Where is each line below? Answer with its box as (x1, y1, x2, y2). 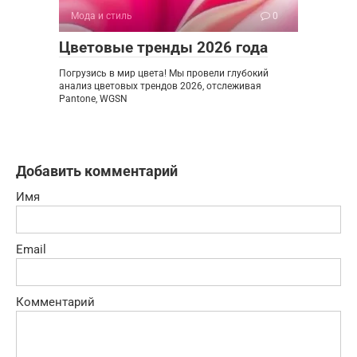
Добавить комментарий (16, 163, 178, 180)
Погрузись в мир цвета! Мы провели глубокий (59, 68, 269, 80)
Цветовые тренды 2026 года (59, 38, 268, 57)
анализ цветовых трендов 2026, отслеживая (59, 80, 261, 92)
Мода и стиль (71, 10, 132, 22)
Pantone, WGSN (59, 93, 127, 105)
